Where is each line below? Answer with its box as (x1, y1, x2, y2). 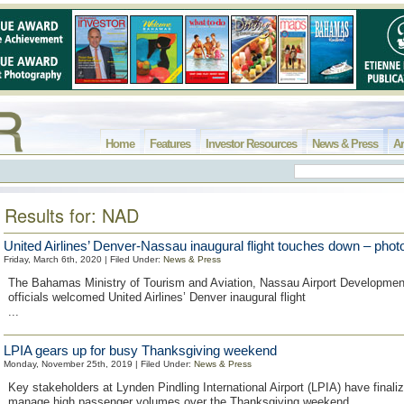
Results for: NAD (5, 202, 139, 228)
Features (150, 137, 190, 151)
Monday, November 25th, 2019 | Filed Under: (4, 359, 194, 369)
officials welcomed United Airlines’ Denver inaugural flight (8, 290, 306, 304)
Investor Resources (206, 137, 297, 151)
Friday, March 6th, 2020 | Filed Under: (4, 254, 163, 264)
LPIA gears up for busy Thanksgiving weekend (4, 343, 277, 358)
